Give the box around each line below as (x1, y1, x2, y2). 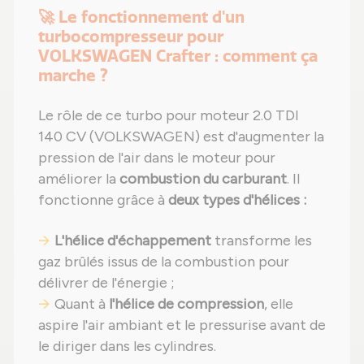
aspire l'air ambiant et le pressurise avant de (38, 316, 326, 335)
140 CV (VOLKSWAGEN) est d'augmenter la (38, 128, 324, 146)
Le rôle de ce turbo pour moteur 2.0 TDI (38, 106, 299, 125)
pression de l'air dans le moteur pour (38, 149, 275, 167)
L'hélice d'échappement (54, 232, 211, 250)
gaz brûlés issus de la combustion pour (38, 253, 289, 271)
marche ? (38, 66, 108, 86)
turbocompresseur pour (38, 27, 223, 47)
